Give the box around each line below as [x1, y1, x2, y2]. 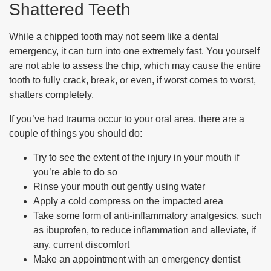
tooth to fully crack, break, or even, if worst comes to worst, [9, 75, 256, 85]
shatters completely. [9, 90, 94, 100]
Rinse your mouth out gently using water [33, 181, 205, 192]
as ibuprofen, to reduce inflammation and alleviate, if [33, 225, 256, 235]
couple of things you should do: [9, 128, 142, 139]
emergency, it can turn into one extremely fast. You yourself [9, 46, 260, 56]
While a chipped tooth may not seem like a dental [9, 31, 219, 42]
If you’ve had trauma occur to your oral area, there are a [9, 114, 244, 124]
